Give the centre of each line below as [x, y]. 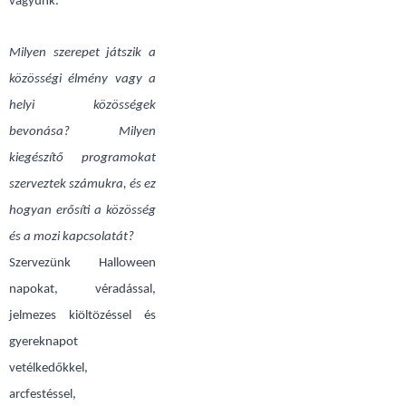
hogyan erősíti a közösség [82, 211]
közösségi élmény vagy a [82, 79]
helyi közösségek [82, 106]
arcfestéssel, [43, 395]
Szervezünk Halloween [82, 263]
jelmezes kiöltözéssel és [82, 316]
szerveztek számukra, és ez [82, 184]
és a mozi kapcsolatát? [72, 237]
